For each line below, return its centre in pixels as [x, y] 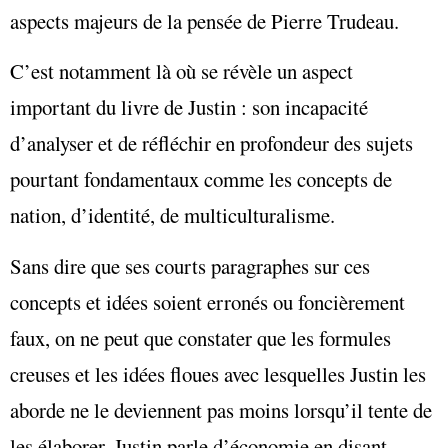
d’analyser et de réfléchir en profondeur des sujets [211, 143]
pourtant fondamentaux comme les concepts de [201, 179]
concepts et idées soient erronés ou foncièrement [207, 301]
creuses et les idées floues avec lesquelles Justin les [218, 373]
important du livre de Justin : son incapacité [189, 107]
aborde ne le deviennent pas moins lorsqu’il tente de [221, 409]
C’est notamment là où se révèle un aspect [181, 71]
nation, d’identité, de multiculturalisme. [172, 215]
